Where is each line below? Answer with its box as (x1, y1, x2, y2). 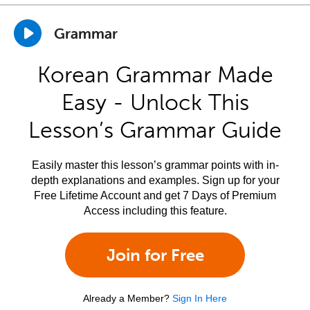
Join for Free (106, 245, 204, 265)
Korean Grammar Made (37, 62, 273, 88)
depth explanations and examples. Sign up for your (30, 174, 280, 186)
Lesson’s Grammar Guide (28, 117, 282, 143)
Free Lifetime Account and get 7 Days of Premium (34, 190, 276, 201)
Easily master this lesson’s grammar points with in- (31, 159, 279, 171)
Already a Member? (83, 293, 170, 304)
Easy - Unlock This (61, 89, 249, 116)
